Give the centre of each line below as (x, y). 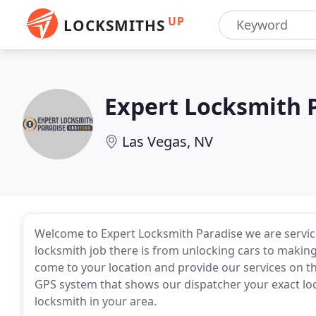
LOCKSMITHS (114, 25)
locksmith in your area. (96, 301)
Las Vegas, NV (168, 141)
